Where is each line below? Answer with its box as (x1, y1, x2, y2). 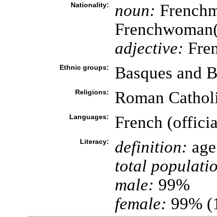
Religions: (75, 88, 109, 96)
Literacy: (79, 138, 109, 145)
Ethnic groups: (59, 63, 109, 71)
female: (114, 194, 167, 213)
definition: (114, 138, 187, 156)
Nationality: (70, 1, 109, 9)
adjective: (114, 39, 184, 57)
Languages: (69, 113, 109, 121)
